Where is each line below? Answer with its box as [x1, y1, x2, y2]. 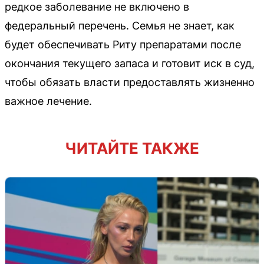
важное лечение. [5, 95, 92, 107]
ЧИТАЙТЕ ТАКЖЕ [65, 139, 199, 157]
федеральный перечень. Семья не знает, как [5, 19, 235, 32]
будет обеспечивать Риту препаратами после [5, 38, 241, 51]
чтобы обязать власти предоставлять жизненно [5, 76, 255, 88]
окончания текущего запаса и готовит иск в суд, [5, 57, 255, 70]
